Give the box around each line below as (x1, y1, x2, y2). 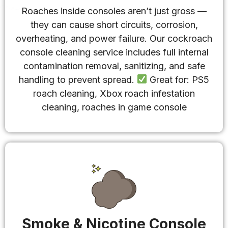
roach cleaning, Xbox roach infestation (33, 88, 195, 99)
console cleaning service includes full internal (19, 46, 209, 58)
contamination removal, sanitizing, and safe (23, 60, 205, 71)
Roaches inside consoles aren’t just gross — (21, 5, 207, 16)
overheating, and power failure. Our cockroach (16, 33, 212, 44)
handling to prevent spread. (18, 74, 137, 85)
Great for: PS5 (147, 74, 210, 85)
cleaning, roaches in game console (41, 101, 187, 112)
